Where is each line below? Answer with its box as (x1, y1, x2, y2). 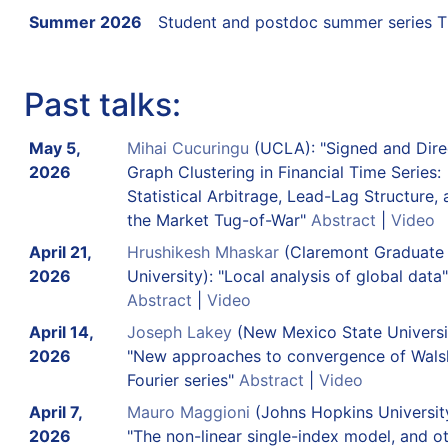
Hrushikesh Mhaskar (126, 241, 279, 262)
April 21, (28, 241, 91, 262)
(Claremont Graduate (278, 241, 444, 262)
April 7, (28, 401, 82, 422)
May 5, (28, 137, 80, 158)
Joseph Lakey (126, 321, 232, 342)
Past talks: (24, 84, 181, 124)
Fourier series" (126, 369, 239, 390)
